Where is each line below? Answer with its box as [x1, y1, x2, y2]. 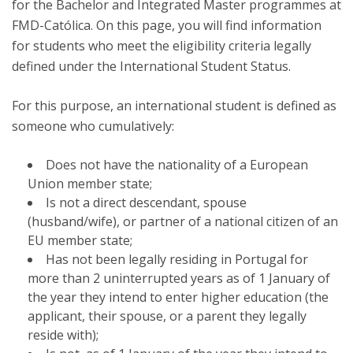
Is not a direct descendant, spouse [46, 194, 247, 211]
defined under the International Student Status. [12, 58, 291, 75]
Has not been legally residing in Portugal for [46, 251, 308, 268]
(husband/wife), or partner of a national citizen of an [28, 213, 338, 230]
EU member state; [28, 232, 132, 249]
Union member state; [28, 175, 152, 192]
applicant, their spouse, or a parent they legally [28, 307, 307, 325]
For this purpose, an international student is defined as [12, 97, 336, 114]
